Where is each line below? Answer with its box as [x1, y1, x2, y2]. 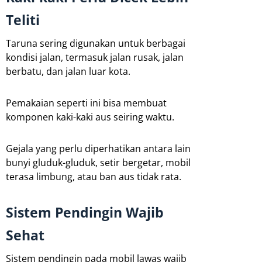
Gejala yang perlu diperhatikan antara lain [6, 142, 191, 155]
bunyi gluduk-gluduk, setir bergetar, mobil [6, 156, 191, 169]
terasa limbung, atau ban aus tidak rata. [6, 170, 181, 183]
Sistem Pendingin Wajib [6, 202, 164, 222]
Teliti [6, 10, 40, 29]
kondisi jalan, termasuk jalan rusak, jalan [6, 50, 184, 64]
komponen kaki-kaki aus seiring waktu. [6, 110, 174, 123]
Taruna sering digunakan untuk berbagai [6, 36, 185, 50]
